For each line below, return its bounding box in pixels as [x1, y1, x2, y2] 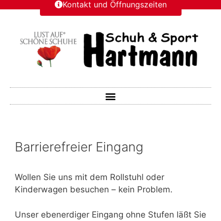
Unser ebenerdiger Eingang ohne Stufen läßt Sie [15, 209, 206, 220]
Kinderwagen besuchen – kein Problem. [15, 184, 173, 195]
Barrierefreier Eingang [15, 139, 144, 155]
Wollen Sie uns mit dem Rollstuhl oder [15, 172, 164, 183]
